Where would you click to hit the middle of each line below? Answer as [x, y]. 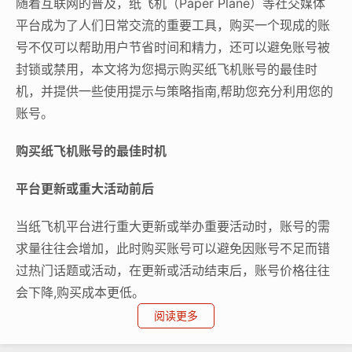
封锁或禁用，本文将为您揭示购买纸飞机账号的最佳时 [167, 69]
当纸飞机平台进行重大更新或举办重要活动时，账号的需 [173, 226]
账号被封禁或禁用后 [72, 330]
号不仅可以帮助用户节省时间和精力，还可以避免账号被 [173, 47]
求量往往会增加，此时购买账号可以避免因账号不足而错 [173, 248]
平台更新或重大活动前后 [85, 188]
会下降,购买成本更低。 [80, 292]
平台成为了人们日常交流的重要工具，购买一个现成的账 [173, 25]
